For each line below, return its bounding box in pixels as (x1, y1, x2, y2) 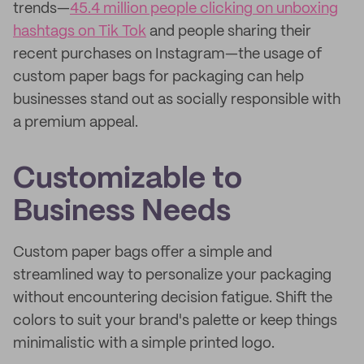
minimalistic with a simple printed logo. (13, 336, 275, 351)
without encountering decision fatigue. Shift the (13, 291, 332, 305)
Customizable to (13, 166, 242, 193)
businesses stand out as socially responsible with (13, 93, 340, 107)
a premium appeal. (13, 115, 138, 130)
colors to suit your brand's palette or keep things (13, 314, 337, 328)
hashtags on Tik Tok (13, 24, 146, 39)
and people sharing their (146, 24, 311, 39)
